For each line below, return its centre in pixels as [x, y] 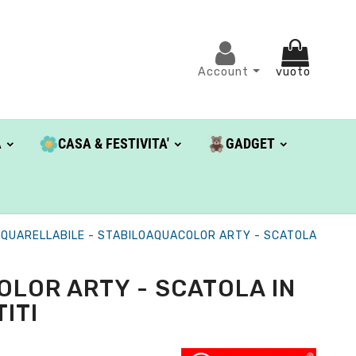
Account [226, 72]
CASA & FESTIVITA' [113, 144]
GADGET [250, 144]
